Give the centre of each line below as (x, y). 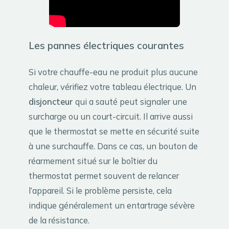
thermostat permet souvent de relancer (104, 175)
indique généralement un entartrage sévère (112, 205)
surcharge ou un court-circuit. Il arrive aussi (111, 116)
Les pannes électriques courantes (106, 45)
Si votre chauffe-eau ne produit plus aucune (113, 72)
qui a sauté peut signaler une (130, 101)
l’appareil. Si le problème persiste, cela (100, 190)
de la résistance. (59, 220)
